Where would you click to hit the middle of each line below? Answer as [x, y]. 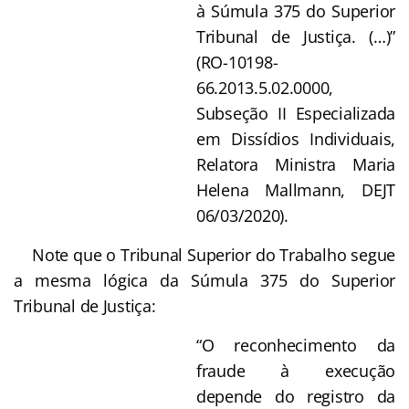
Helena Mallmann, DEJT [296, 189]
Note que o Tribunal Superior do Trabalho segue [204, 254]
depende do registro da [296, 396]
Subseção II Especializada [296, 113]
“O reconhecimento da [296, 345]
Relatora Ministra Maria [296, 164]
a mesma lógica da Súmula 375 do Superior [204, 280]
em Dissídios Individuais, [296, 138]
